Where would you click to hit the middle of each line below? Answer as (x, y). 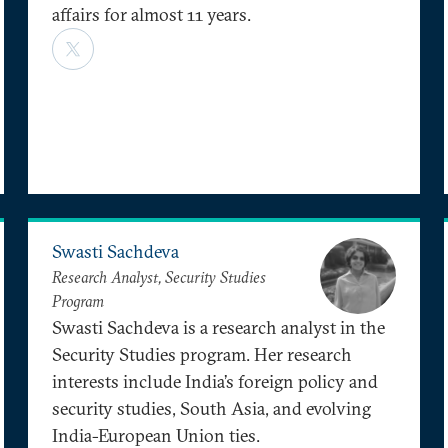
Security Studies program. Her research (202, 354)
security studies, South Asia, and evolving (211, 408)
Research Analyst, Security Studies (159, 277)
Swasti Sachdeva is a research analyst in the (218, 327)
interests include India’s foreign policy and (215, 381)
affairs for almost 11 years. (151, 14)
